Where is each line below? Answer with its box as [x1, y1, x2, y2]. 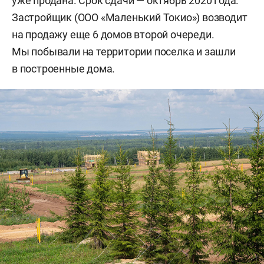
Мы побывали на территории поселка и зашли [12, 45, 236, 58]
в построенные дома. [12, 62, 118, 75]
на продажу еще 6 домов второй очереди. [12, 28, 214, 41]
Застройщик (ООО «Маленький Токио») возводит [12, 11, 247, 24]
